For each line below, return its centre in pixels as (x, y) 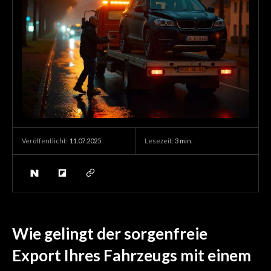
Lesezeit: (160, 140)
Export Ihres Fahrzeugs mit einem (132, 256)
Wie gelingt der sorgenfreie (110, 234)
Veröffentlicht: (45, 141)
